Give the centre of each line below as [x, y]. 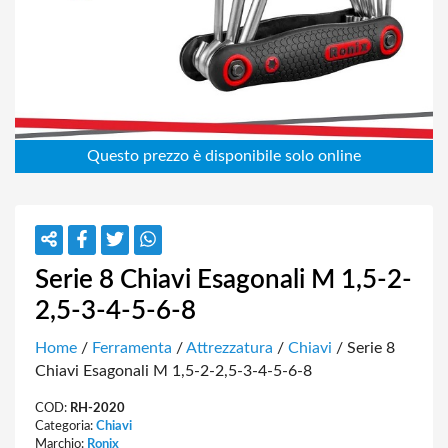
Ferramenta [132, 348]
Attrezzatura [229, 348]
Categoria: [65, 426]
